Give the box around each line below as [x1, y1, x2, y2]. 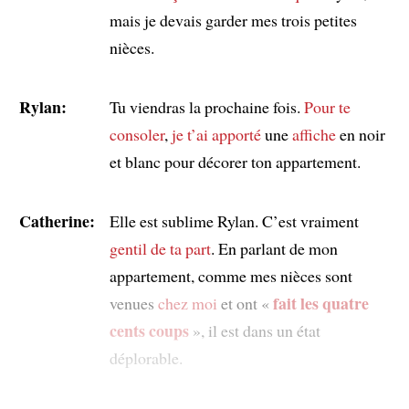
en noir [335, 122, 385, 145]
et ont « [216, 291, 273, 314]
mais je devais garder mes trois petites [109, 8, 357, 31]
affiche [291, 122, 336, 145]
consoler [109, 122, 164, 145]
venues [109, 291, 158, 314]
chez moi [157, 291, 217, 314]
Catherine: [18, 208, 95, 233]
